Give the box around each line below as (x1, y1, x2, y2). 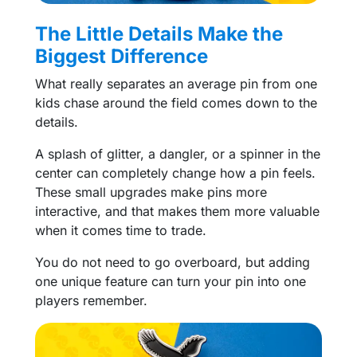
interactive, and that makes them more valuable (35, 202, 320, 219)
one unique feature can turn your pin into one (35, 273, 306, 289)
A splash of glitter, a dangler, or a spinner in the (35, 145, 320, 162)
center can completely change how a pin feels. (35, 164, 316, 181)
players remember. (35, 292, 147, 308)
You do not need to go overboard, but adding (35, 253, 310, 270)
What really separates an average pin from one (35, 75, 317, 92)
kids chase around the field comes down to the (35, 94, 317, 111)
